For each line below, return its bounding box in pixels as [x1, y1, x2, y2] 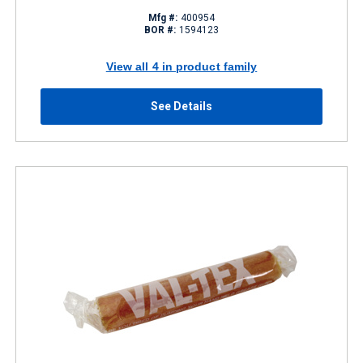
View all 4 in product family [105, 59, 258, 73]
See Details [151, 100, 212, 113]
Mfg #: [147, 12, 178, 23]
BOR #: [143, 24, 177, 36]
